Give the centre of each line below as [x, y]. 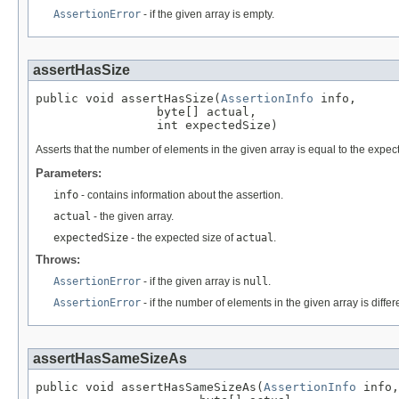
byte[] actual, [146, 112]
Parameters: [69, 174]
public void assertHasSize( [128, 99]
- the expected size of [182, 238]
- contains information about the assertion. [181, 195]
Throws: [58, 260]
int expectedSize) [157, 126]
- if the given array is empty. [208, 15]
